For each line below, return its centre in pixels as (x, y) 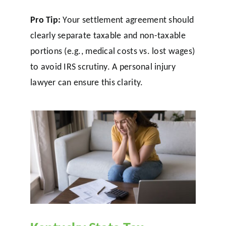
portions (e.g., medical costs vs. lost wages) (112, 51)
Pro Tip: (45, 20)
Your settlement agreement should (127, 20)
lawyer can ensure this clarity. (87, 82)
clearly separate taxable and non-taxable (108, 36)
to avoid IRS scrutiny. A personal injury (103, 67)
